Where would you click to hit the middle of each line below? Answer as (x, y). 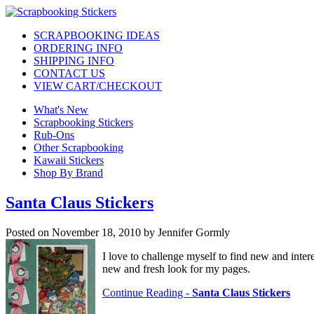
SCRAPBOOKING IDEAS (97, 35)
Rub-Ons (54, 135)
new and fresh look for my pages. (176, 268)
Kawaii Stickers (69, 160)
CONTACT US (69, 73)
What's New (61, 110)
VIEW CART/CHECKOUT (98, 86)
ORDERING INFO (78, 48)
